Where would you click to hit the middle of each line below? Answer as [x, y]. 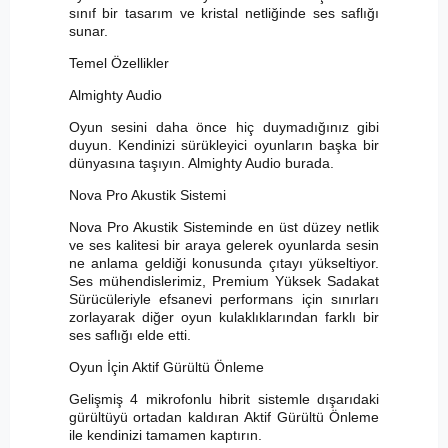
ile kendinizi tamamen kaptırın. [165, 434]
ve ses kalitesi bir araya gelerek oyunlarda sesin [224, 244]
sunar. [88, 30]
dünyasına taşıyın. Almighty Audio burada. [201, 162]
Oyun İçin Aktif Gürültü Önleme [166, 366]
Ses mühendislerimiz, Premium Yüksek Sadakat [224, 280]
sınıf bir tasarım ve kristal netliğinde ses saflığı [224, 12]
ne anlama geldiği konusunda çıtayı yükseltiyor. [224, 262]
